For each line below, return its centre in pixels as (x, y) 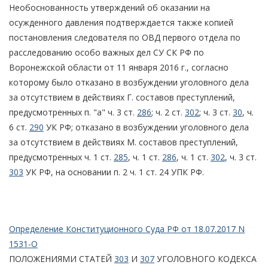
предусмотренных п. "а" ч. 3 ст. (73, 112)
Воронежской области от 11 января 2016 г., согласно (119, 67)
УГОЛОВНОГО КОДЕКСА (205, 258)
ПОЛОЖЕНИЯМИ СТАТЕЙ (62, 258)
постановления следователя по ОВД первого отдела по (125, 37)
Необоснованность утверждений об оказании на (109, 7)
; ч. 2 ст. (168, 112)
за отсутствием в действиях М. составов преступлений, (124, 142)
